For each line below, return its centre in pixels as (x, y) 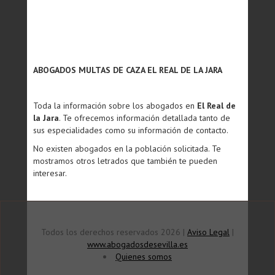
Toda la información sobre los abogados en (115, 106)
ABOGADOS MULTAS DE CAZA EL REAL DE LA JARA (128, 70)
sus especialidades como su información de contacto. (131, 130)
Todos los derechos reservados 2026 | (114, 232)
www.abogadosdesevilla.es (137, 244)
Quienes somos (144, 257)
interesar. (50, 173)
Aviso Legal (208, 232)
